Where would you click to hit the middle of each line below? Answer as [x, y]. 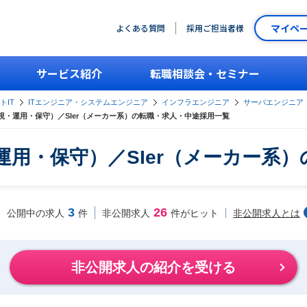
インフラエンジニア [196, 102]
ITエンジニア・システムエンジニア [88, 102]
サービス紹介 [69, 73]
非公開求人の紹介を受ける [153, 267]
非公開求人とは [267, 213]
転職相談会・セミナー [205, 73]
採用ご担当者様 [215, 28]
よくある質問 [140, 28]
